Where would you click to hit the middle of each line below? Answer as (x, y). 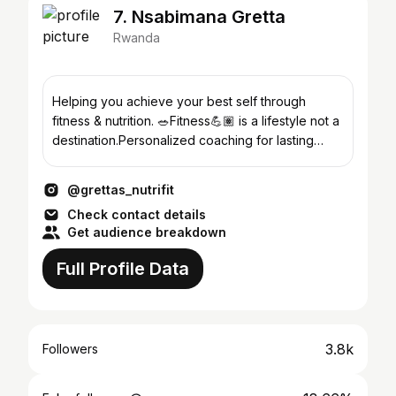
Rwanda (137, 38)
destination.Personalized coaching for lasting (183, 140)
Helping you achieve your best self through (179, 101)
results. (72, 160)
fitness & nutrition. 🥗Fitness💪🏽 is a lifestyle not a (196, 121)
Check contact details (137, 214)
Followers (70, 349)
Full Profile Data (123, 269)
